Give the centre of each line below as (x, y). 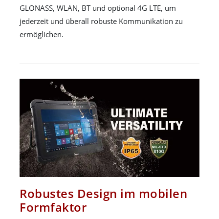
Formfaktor (53, 207)
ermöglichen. (42, 34)
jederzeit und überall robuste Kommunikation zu (101, 21)
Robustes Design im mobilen (103, 194)
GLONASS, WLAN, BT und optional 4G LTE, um (98, 8)
